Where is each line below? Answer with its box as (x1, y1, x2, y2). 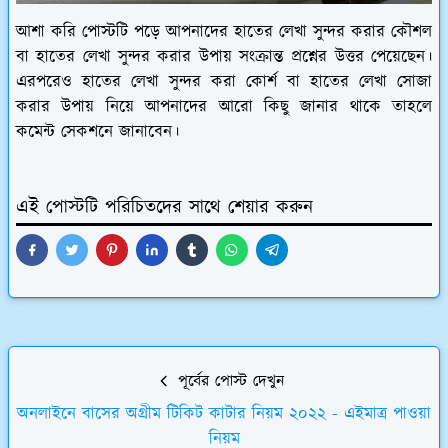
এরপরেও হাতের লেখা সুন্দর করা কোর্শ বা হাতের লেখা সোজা (16, 70, 432, 95)
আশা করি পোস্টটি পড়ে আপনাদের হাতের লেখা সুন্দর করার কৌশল (16, 20, 432, 45)
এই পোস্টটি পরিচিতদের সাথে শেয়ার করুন (16, 194, 313, 222)
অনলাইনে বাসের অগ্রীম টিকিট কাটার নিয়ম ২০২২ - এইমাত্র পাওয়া (17, 402, 431, 427)
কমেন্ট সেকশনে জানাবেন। (16, 120, 179, 145)
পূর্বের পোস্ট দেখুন (172, 370, 284, 394)
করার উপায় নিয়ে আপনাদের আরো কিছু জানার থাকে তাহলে (16, 95, 432, 120)
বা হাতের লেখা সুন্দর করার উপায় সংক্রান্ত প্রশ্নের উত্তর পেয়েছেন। (16, 45, 432, 70)
